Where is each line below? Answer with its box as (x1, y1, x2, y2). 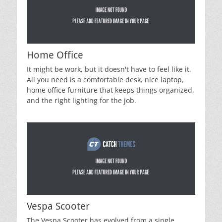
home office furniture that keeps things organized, (27, 85, 194, 95)
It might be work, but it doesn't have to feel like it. (27, 64, 191, 74)
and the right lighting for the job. (27, 96, 136, 106)
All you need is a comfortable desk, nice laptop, (27, 75, 184, 85)
